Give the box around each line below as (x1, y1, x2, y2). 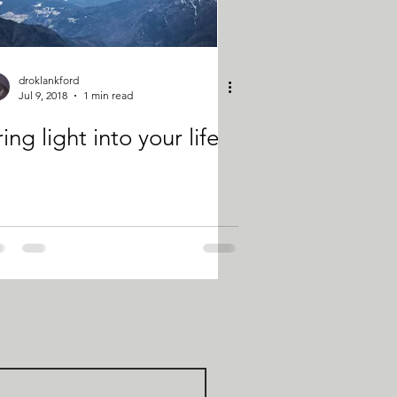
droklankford (19, 74, 79, 87)
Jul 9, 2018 (19, 89, 67, 102)
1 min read (83, 89, 133, 102)
